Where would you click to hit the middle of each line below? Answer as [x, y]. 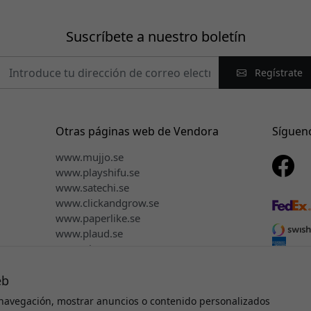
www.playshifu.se [97, 173]
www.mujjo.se [89, 157]
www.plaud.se [89, 234]
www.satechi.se [92, 188]
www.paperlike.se [98, 218]
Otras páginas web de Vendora [137, 132]
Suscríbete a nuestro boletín [155, 37]
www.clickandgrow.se [107, 203]
